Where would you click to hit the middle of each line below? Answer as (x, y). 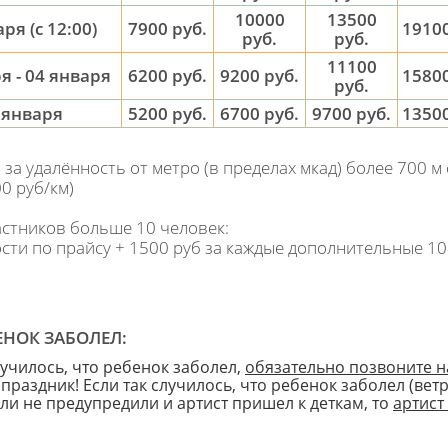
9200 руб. (259, 75)
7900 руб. (167, 28)
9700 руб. (351, 113)
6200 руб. (167, 75)
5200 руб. (167, 113)
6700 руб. (259, 113)
